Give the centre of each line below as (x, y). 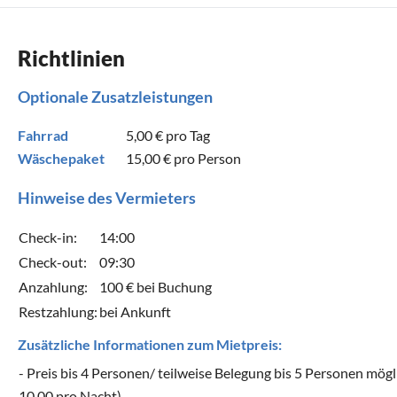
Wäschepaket (61, 158)
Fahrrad (43, 135)
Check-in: (48, 237)
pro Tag (187, 135)
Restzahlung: (58, 311)
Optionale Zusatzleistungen (115, 96)
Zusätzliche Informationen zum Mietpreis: (150, 344)
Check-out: (53, 261)
